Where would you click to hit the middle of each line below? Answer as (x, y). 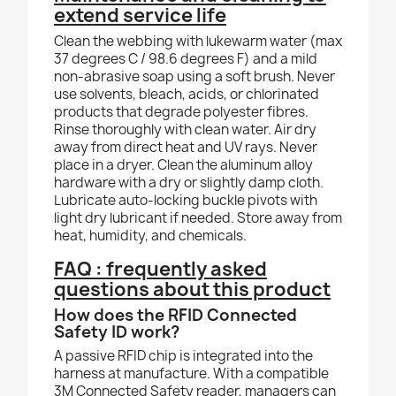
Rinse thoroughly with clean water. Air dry (185, 130)
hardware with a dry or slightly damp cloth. (189, 183)
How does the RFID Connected (175, 316)
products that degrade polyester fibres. (181, 112)
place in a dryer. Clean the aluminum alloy (183, 165)
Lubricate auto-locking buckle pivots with (186, 201)
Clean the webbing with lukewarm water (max (198, 42)
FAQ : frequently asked (160, 270)
